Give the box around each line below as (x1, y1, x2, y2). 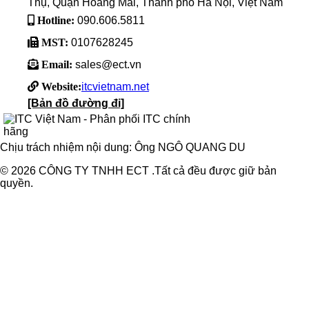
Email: (39, 59, 72, 70)
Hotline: (34, 14, 74, 26)
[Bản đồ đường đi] (28, 97, 124, 110)
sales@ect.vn (72, 59, 141, 71)
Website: (39, 81, 81, 92)
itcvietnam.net (81, 81, 149, 93)
